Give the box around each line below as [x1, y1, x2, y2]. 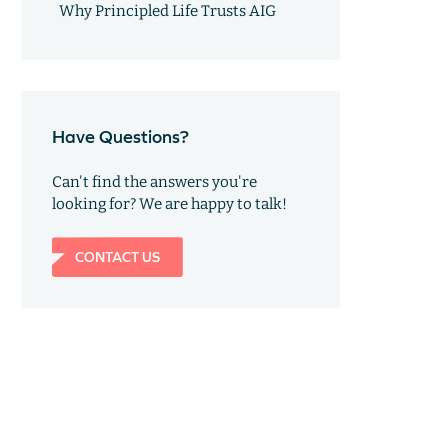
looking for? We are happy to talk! [51, 195, 287, 214]
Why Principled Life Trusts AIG [59, 2, 277, 21]
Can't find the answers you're [51, 173, 257, 192]
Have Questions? [51, 125, 189, 147]
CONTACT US [74, 249, 160, 266]
